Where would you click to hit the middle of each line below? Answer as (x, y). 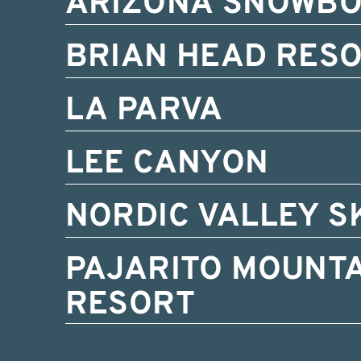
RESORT (130, 305)
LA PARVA (144, 111)
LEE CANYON (167, 164)
